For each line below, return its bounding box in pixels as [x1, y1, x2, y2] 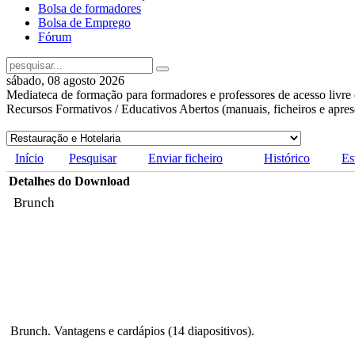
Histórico [264, 151, 310, 166]
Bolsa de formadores [38, 2, 141, 16]
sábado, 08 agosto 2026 [6, 74, 124, 88]
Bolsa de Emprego [38, 16, 131, 30]
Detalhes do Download [9, 174, 130, 189]
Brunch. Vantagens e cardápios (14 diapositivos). [10, 324, 254, 338]
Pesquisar [69, 151, 116, 166]
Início [15, 151, 44, 166]
